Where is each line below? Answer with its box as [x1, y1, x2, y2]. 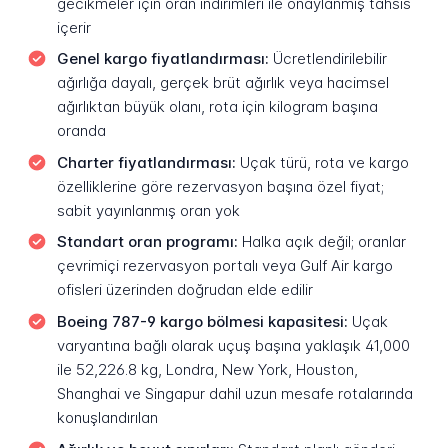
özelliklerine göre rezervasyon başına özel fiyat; [56, 176, 384, 196]
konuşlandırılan [56, 407, 158, 427]
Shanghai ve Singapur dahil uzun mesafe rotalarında [56, 383, 413, 403]
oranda [56, 121, 106, 141]
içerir [56, 17, 91, 37]
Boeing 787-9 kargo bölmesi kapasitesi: [56, 311, 348, 331]
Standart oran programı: [56, 232, 238, 252]
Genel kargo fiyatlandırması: [56, 49, 269, 69]
